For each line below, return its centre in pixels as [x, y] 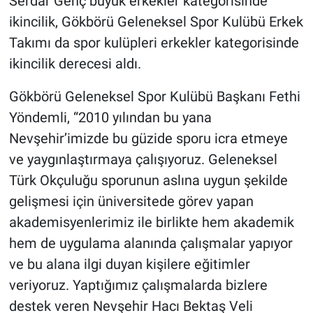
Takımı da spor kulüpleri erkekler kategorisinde [154, 42]
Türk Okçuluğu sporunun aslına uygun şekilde [148, 180]
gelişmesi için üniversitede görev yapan [131, 201]
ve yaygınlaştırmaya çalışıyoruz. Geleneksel [143, 159]
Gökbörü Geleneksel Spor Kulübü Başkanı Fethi [154, 96]
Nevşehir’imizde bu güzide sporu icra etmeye [148, 138]
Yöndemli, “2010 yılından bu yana [110, 117]
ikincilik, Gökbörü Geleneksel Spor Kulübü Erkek [156, 21]
